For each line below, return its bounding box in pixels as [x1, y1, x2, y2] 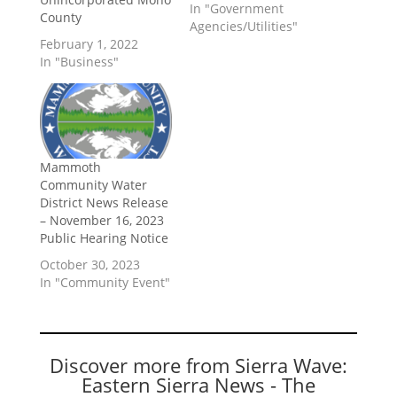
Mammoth [39, 158, 101, 175]
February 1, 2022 [39, 35, 138, 52]
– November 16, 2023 [39, 211, 164, 229]
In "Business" [39, 52, 119, 70]
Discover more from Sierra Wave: [49, 351, 347, 378]
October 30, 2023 [39, 255, 140, 273]
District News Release [39, 193, 168, 211]
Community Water [39, 175, 147, 193]
